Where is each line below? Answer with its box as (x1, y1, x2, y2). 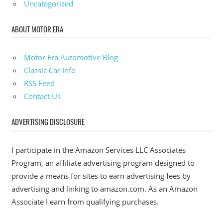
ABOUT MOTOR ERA (11, 23, 63, 35)
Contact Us (24, 91, 61, 101)
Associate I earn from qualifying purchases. (11, 196, 159, 207)
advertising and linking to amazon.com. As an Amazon (11, 183, 198, 194)
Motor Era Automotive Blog (24, 52, 118, 62)
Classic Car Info (24, 65, 76, 75)
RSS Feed (24, 78, 55, 88)
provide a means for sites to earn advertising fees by (11, 170, 191, 181)
